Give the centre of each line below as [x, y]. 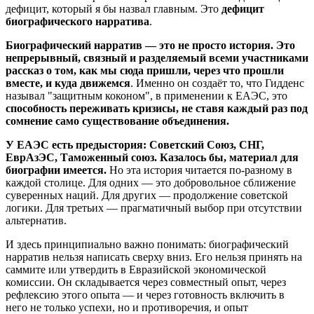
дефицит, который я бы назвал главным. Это [114, 9]
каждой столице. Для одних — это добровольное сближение [151, 183]
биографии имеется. [56, 170]
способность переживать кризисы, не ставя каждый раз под [157, 109]
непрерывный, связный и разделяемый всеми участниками [157, 58]
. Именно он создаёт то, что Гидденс [217, 83]
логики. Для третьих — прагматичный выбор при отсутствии [154, 208]
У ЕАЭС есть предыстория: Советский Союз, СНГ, [135, 145]
